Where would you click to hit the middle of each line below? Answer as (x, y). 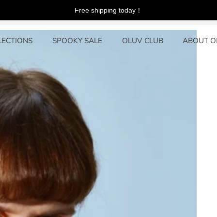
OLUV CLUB (142, 40)
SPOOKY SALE (77, 40)
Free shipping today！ (108, 10)
